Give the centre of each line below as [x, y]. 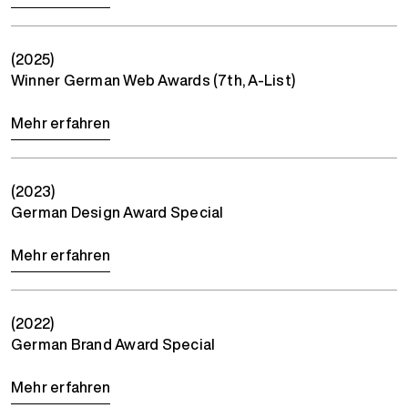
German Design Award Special [117, 212]
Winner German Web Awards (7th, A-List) [153, 80]
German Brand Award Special [113, 344]
